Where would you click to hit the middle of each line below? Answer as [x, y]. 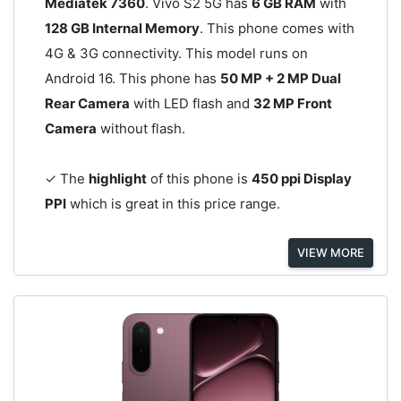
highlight [117, 179]
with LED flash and [191, 104]
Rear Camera [87, 104]
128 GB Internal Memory [122, 29]
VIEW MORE [331, 252]
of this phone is [199, 179]
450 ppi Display [301, 179]
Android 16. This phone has [132, 79]
